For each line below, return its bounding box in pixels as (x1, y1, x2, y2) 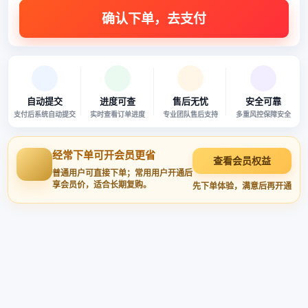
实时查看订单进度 (90, 110, 146, 118)
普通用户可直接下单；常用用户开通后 (52, 168, 192, 178)
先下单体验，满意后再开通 (192, 181, 291, 191)
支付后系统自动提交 (14, 110, 76, 118)
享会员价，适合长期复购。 (52, 179, 151, 190)
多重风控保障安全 (235, 110, 291, 118)
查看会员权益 (213, 155, 271, 166)
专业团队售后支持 (162, 110, 218, 118)
